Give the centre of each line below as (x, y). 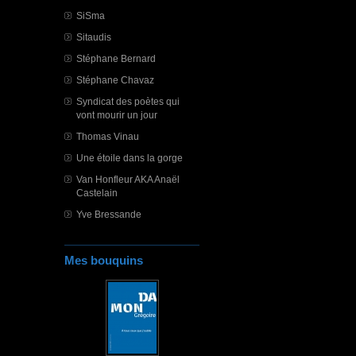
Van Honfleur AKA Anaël (128, 179)
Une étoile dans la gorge (130, 158)
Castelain (97, 193)
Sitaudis (94, 37)
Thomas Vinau (108, 136)
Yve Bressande (109, 214)
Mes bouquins (104, 260)
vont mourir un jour (117, 115)
